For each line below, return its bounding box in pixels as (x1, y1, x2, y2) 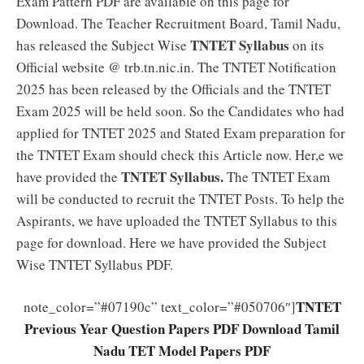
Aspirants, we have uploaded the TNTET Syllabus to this (16, 210, 337, 230)
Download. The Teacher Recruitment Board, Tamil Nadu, (16, 13, 340, 32)
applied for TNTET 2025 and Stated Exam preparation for (16, 123, 345, 142)
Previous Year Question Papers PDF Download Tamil (24, 318, 340, 340)
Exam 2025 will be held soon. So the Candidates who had (16, 101, 344, 120)
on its (289, 35, 324, 54)
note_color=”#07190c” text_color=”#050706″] (23, 297, 296, 317)
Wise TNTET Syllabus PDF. (16, 254, 173, 274)
